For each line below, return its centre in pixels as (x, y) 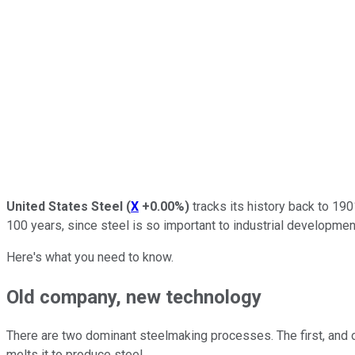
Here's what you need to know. (90, 257)
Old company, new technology (136, 297)
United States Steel (65, 206)
